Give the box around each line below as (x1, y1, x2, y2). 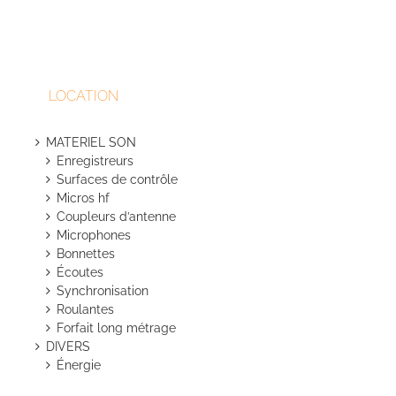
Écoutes (57, 265, 103, 280)
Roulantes (57, 302, 114, 317)
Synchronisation (57, 284, 148, 299)
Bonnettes (57, 247, 115, 262)
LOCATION (49, 87, 118, 104)
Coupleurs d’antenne (57, 209, 176, 225)
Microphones (57, 228, 131, 243)
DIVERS (46, 339, 94, 354)
